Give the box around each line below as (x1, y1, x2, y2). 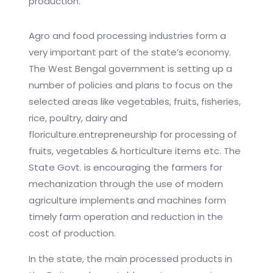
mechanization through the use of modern (28, 177, 223, 191)
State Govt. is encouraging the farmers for (28, 161, 222, 174)
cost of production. (28, 227, 116, 240)
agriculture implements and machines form (28, 194, 226, 207)
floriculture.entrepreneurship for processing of (28, 128, 237, 141)
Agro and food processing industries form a (28, 29, 226, 43)
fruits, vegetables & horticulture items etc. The (28, 144, 241, 158)
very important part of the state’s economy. (28, 46, 231, 59)
